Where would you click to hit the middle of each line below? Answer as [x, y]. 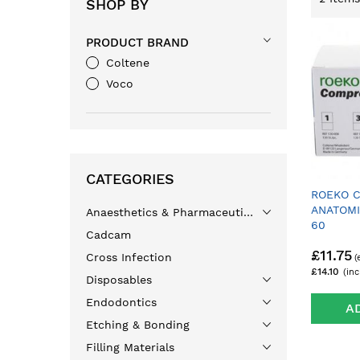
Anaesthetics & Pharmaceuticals [248, 212]
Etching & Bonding [138, 325]
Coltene [128, 63]
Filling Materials [130, 347]
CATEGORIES [130, 179]
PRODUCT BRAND [137, 43]
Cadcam [108, 235]
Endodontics [121, 302]
